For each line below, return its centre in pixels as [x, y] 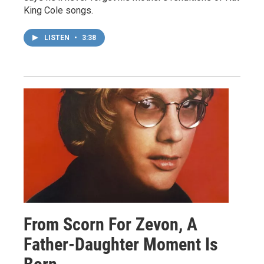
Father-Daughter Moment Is [121, 245]
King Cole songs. [58, 11]
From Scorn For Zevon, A [110, 225]
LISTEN [58, 38]
